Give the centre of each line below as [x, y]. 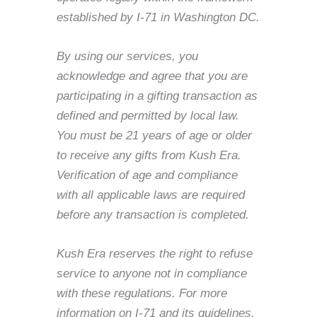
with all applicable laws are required [151, 195]
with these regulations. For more [142, 293]
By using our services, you [127, 56]
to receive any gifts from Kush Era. [149, 155]
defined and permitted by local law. [148, 115]
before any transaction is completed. [153, 214]
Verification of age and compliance [147, 175]
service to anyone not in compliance [152, 273]
